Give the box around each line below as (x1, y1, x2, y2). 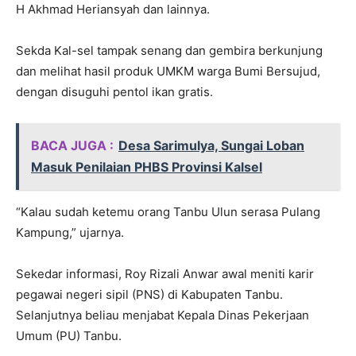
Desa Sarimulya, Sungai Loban (118, 137, 304, 154)
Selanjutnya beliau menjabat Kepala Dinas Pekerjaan (16, 308, 309, 323)
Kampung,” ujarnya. (16, 225, 124, 241)
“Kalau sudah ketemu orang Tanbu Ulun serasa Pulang (16, 204, 320, 220)
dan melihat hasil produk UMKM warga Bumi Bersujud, (16, 64, 320, 79)
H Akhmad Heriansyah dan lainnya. (16, 2, 210, 17)
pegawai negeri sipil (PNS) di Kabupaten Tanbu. (16, 287, 283, 303)
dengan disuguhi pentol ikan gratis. (16, 84, 213, 100)
